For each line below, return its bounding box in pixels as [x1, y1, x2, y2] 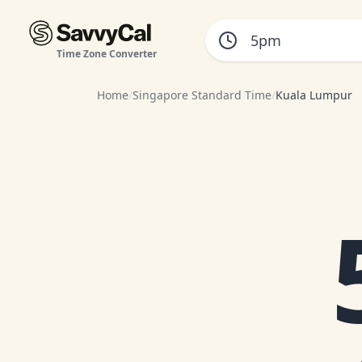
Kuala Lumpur [276, 87, 352, 103]
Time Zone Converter [56, 47, 157, 61]
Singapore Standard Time [133, 87, 271, 103]
